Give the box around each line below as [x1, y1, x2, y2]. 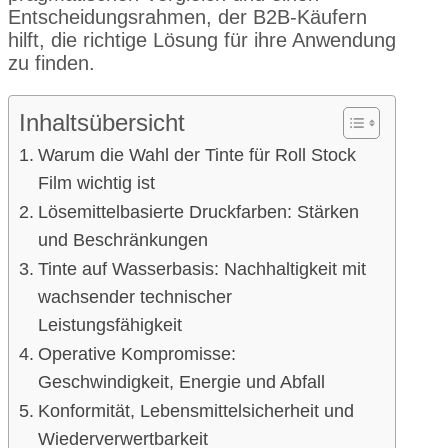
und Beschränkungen [37, 229, 208, 250]
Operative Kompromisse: [37, 343, 236, 364]
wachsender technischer [37, 286, 232, 307]
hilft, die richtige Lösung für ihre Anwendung [8, 28, 396, 51]
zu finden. [8, 51, 95, 74]
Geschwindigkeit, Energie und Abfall [37, 371, 325, 392]
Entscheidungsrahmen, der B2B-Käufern [8, 5, 367, 28]
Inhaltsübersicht [19, 108, 185, 136]
